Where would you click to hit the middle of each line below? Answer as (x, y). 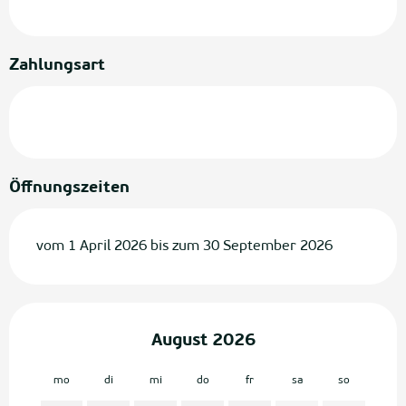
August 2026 (203, 341)
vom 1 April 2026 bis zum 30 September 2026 (184, 246)
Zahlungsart (57, 66)
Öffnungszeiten (69, 188)
